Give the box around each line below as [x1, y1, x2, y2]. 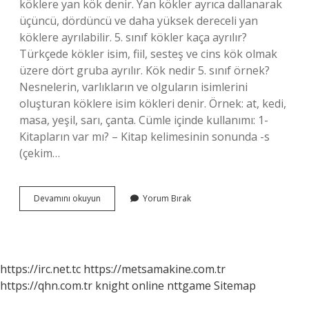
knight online [95, 278, 164, 293]
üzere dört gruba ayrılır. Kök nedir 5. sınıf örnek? [19, 63, 270, 78]
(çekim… [19, 146, 60, 161]
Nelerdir [100, 217, 132, 228]
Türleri [100, 204, 126, 216]
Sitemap [214, 278, 256, 293]
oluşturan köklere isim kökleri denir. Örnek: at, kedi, [19, 96, 286, 111]
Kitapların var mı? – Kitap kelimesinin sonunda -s [19, 129, 270, 144]
